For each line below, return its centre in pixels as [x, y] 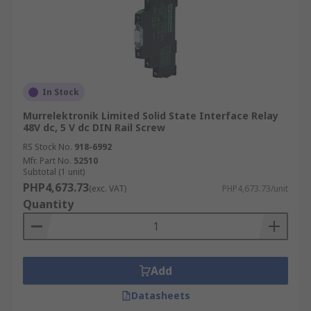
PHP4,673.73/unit [255, 188]
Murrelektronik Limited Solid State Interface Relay [151, 116]
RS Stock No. [48, 147]
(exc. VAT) [108, 188]
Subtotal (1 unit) [54, 172]
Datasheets [160, 295]
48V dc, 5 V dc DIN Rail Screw [94, 127]
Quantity [48, 204]
